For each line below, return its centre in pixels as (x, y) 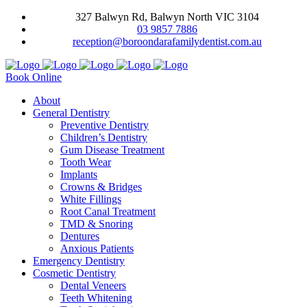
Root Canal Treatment (108, 211)
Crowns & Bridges (101, 187)
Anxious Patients (97, 248)
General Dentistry (71, 113)
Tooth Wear (86, 162)
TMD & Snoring (97, 224)
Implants (79, 174)
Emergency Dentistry (79, 261)
